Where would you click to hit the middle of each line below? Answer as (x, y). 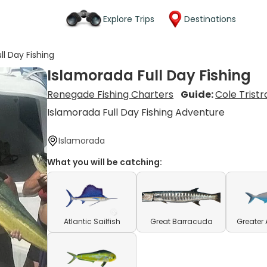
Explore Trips (129, 19)
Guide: (198, 94)
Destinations (210, 19)
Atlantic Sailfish (92, 221)
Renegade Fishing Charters (111, 94)
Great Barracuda (181, 221)
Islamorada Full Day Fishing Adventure (136, 112)
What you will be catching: (105, 162)
